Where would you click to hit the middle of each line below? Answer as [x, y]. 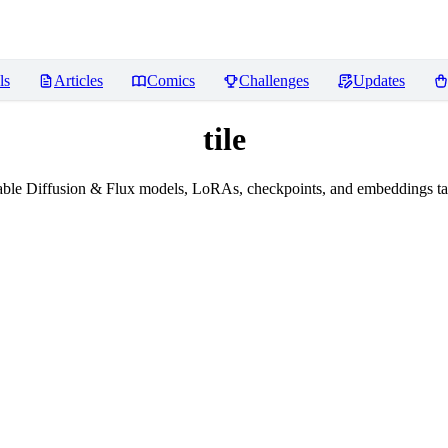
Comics [171, 80]
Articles [78, 80]
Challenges [274, 80]
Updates [379, 80]
